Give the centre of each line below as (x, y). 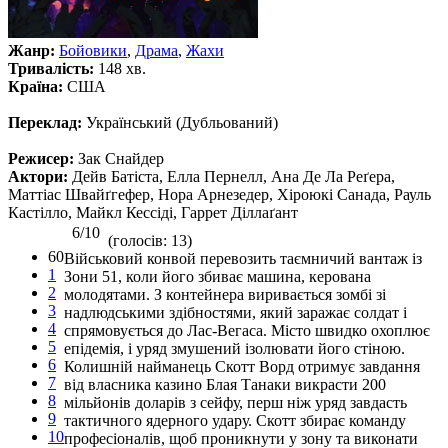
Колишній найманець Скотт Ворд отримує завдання (242, 366)
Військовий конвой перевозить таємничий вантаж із (243, 258)
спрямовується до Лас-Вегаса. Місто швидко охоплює (247, 330)
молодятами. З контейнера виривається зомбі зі (225, 294)
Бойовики (93, 50)
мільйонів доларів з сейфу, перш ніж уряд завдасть (235, 402)
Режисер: (43, 158)
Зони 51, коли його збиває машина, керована (217, 276)
